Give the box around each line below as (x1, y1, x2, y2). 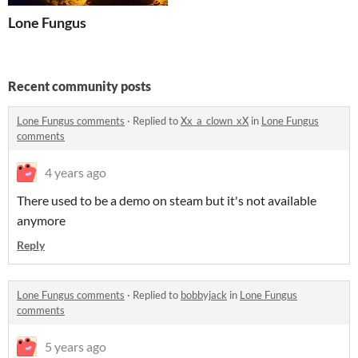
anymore (17, 213, 66, 229)
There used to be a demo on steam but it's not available (17, 193, 316, 209)
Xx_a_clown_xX (181, 114, 249, 128)
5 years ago (45, 339, 106, 355)
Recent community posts (8, 78, 151, 94)
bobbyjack (181, 288, 227, 302)
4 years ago (45, 165, 106, 181)
